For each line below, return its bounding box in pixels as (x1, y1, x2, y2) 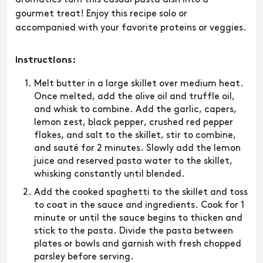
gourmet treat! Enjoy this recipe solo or (15, 9, 187, 18)
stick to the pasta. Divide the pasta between (34, 227, 233, 235)
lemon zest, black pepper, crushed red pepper (34, 118, 233, 127)
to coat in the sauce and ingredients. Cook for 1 (34, 201, 244, 210)
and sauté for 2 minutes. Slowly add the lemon (34, 144, 241, 153)
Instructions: (15, 56, 76, 65)
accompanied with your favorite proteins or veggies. (15, 23, 247, 32)
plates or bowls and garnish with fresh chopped (34, 240, 241, 248)
